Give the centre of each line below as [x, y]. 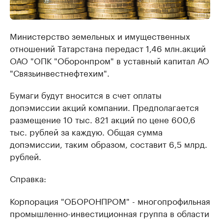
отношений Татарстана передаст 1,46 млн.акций [108, 48]
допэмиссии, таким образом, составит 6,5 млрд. [109, 144]
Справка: [28, 178]
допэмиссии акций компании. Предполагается [104, 107]
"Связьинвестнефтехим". [60, 72]
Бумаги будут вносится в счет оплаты [86, 95]
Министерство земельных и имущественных [100, 36]
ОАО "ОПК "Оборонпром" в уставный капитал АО [110, 60]
